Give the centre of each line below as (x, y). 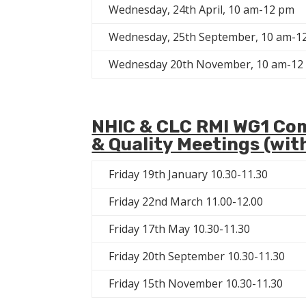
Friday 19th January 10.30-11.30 (189, 174)
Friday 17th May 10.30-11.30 (180, 228)
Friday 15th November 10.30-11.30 (196, 283)
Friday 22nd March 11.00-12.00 (186, 201)
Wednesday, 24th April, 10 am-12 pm (202, 9)
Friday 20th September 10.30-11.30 (197, 256)
